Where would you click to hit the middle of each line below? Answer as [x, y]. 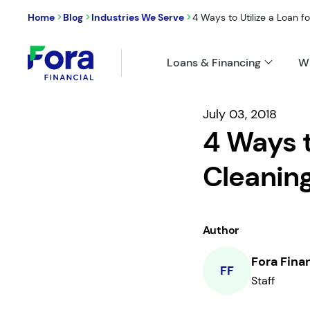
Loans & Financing [213, 63]
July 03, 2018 [239, 114]
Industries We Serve [138, 17]
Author [220, 230]
